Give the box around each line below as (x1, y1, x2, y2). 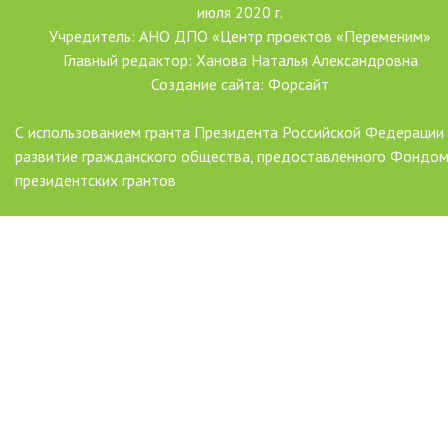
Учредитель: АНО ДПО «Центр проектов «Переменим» (49, 26, 431, 46)
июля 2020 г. (197, 2, 283, 22)
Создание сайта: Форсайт (151, 74, 329, 94)
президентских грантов (15, 170, 176, 190)
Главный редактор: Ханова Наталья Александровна (62, 50, 418, 70)
